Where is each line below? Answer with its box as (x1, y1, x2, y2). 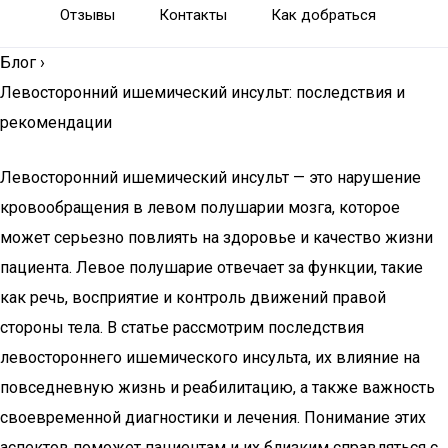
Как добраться (271, 6, 376, 24)
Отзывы (60, 6, 115, 24)
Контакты (159, 6, 227, 24)
